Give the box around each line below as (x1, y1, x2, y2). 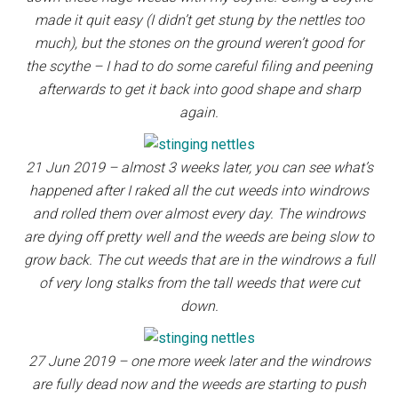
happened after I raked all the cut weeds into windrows (29, 182, 369, 199)
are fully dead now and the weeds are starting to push (32, 376, 366, 393)
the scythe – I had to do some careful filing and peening (26, 58, 372, 75)
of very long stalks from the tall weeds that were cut (38, 275, 360, 291)
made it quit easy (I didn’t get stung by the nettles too (34, 12, 364, 28)
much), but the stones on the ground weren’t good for (35, 35, 363, 52)
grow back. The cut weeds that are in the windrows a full (23, 251, 375, 268)
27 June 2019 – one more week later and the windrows (28, 353, 370, 370)
